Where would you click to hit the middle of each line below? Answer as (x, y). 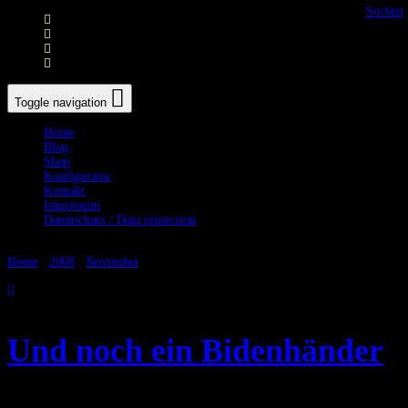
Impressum (72, 205)
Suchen (385, 11)
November (112, 262)
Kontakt (64, 191)
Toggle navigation (61, 102)
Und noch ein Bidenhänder (195, 351)
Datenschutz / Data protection (120, 220)
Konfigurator (77, 176)
